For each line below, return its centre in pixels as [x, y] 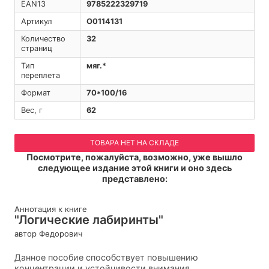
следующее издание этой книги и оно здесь [134, 168]
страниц [36, 49]
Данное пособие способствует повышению [106, 257]
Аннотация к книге [51, 209]
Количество [43, 39]
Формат [35, 93]
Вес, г [32, 110]
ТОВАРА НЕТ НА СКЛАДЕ [134, 143]
